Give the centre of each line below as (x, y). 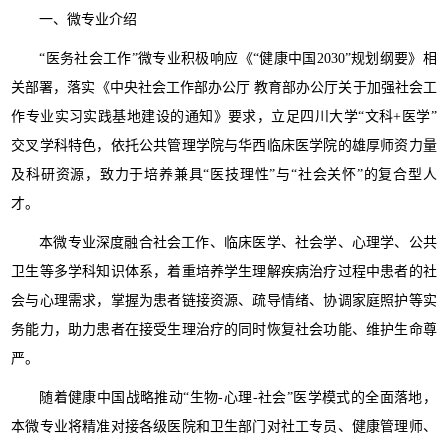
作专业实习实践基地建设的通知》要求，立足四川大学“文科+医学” (224, 116)
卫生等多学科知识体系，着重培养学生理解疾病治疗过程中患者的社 (224, 271)
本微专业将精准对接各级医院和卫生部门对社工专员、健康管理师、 (224, 426)
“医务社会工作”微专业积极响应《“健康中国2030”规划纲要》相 (238, 58)
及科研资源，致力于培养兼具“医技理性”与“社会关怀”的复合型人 (224, 174)
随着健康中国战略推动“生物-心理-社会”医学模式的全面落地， (238, 397)
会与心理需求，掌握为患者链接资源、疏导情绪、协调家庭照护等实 (224, 300)
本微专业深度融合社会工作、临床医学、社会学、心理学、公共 (238, 242)
